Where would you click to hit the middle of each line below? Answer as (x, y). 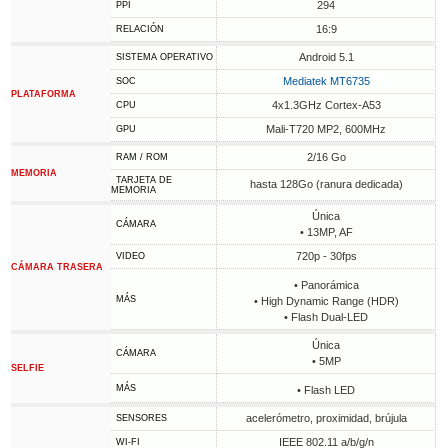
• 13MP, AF (326, 232)
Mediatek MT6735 (326, 81)
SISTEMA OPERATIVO (165, 57)
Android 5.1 (326, 57)
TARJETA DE (144, 180)
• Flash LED (326, 390)
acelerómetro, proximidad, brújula (326, 418)
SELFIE (28, 368)
